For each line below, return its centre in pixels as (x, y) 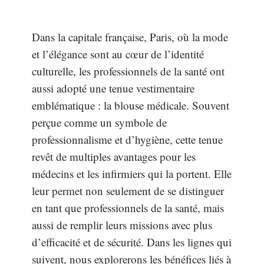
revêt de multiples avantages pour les (114, 156)
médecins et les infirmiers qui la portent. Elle (132, 174)
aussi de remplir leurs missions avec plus (122, 225)
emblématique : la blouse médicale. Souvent (131, 105)
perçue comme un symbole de (99, 122)
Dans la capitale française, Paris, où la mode (130, 37)
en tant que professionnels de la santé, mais (128, 208)
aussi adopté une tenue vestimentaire (113, 88)
